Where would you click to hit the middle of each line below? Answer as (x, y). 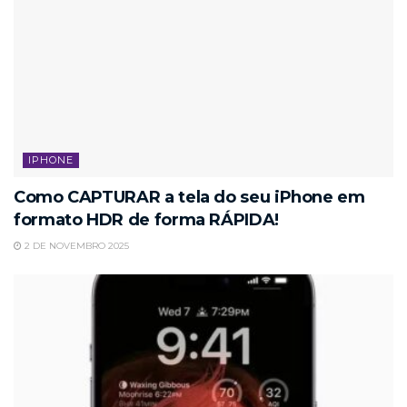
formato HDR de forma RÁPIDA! (146, 220)
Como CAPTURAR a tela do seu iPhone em (189, 198)
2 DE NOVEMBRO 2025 (75, 246)
